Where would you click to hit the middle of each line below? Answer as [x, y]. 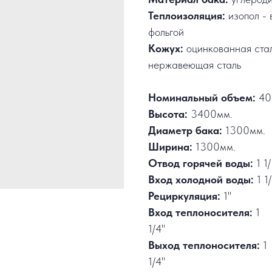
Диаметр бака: [185, 131]
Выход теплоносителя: [204, 245]
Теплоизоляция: [187, 16]
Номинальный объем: [202, 98]
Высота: [168, 114]
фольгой [166, 32]
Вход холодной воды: [201, 180]
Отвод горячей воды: [201, 163]
